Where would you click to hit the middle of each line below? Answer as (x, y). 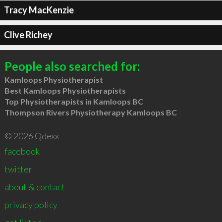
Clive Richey (28, 35)
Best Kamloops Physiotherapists (65, 90)
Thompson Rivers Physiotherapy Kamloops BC (90, 112)
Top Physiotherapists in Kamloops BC (74, 101)
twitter (18, 169)
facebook (22, 151)
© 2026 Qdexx (31, 136)
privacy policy (31, 204)
